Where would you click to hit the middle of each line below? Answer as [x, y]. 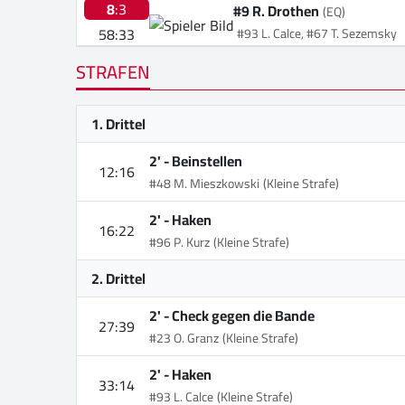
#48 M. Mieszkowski [204, 183]
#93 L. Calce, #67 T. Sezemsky [317, 33]
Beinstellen [207, 160]
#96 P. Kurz [179, 242]
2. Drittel [118, 278]
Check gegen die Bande [243, 315]
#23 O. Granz [184, 338]
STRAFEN [113, 71]
